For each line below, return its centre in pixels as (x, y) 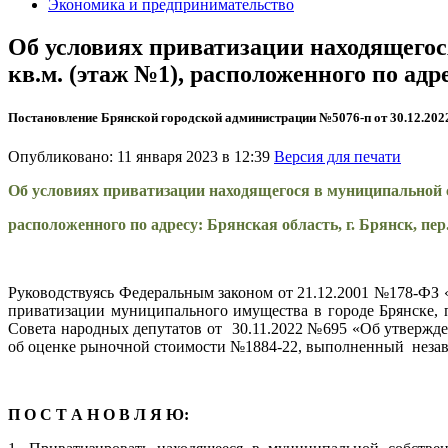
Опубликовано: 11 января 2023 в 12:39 (141, 157)
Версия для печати (337, 157)
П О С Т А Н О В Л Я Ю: (98, 415)
